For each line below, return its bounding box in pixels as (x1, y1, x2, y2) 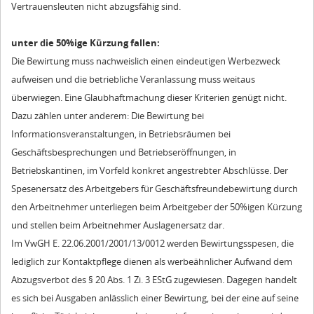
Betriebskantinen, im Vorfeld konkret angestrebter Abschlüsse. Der (11, 163, 288, 177)
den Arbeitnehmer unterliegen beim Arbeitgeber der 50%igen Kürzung (11, 200, 302, 213)
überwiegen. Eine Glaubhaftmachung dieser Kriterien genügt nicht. (11, 90, 287, 104)
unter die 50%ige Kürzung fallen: (11, 36, 160, 49)
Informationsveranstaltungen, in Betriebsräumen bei (11, 127, 231, 140)
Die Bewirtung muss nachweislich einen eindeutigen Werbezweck (11, 54, 280, 67)
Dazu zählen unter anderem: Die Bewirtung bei (11, 109, 204, 122)
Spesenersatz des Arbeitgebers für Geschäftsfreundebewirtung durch (11, 182, 298, 195)
